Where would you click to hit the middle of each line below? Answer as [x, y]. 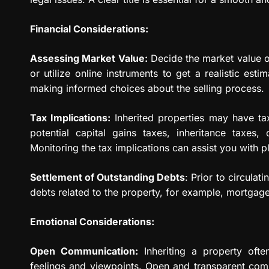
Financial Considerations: [89, 29]
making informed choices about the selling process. [147, 89]
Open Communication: [84, 251]
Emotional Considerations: [92, 222]
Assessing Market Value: [89, 59]
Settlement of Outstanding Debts [108, 177]
